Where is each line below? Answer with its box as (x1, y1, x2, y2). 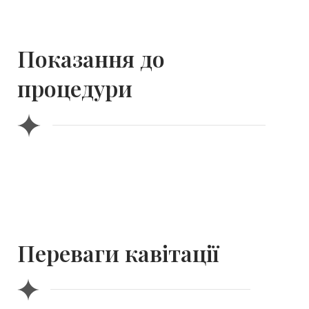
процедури (17, 73, 132, 103)
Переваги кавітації (17, 238, 219, 268)
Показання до (17, 43, 165, 73)
